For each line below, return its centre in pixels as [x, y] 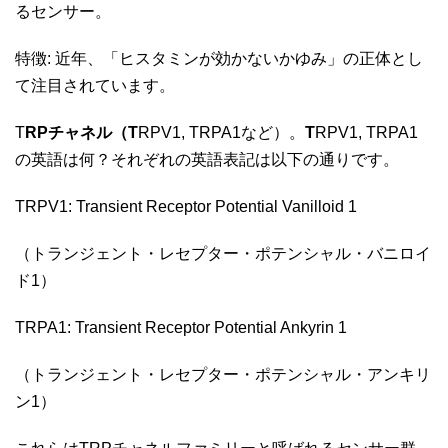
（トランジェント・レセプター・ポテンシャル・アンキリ [223, 374]
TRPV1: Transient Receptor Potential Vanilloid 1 [188, 206]
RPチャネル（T [81, 132]
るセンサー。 [65, 11]
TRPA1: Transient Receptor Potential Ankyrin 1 [183, 327]
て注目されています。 [97, 85]
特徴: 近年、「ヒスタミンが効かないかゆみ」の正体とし [219, 58]
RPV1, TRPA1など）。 [221, 132]
